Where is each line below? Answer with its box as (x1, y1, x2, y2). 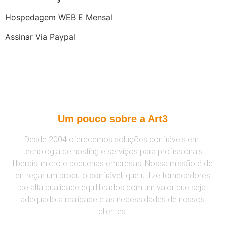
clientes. (98, 207, 127, 217)
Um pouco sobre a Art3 (57, 113, 168, 125)
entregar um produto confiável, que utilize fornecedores (15, 171, 210, 181)
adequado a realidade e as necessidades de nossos (20, 195, 205, 205)
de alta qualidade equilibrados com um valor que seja (19, 183, 206, 193)
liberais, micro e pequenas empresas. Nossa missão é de (12, 159, 213, 169)
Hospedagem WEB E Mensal (5, 12, 113, 23)
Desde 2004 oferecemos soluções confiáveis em (24, 135, 201, 145)
